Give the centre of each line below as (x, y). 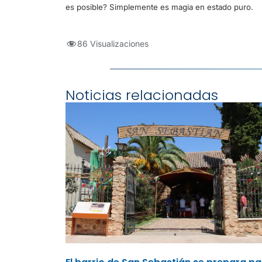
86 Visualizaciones (113, 44)
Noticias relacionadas (142, 95)
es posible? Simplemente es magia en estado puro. (159, 7)
